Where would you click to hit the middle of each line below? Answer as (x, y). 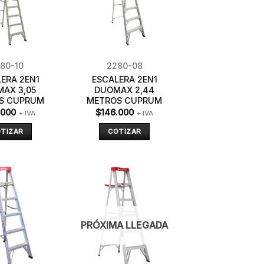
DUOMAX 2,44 (124, 90)
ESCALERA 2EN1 (124, 80)
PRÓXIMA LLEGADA (124, 225)
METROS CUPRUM (124, 101)
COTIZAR (124, 132)
